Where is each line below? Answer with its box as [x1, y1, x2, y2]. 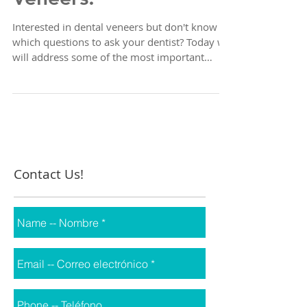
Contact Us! [14, 193, 84, 210]
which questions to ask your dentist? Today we [12, 62, 231, 76]
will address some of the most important [12, 77, 204, 91]
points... [12, 93, 50, 106]
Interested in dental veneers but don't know [12, 47, 217, 61]
